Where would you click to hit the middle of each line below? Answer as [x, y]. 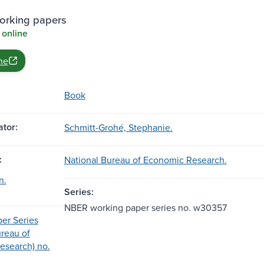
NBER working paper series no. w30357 [145, 207]
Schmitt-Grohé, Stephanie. [118, 127]
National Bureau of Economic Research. [145, 159]
